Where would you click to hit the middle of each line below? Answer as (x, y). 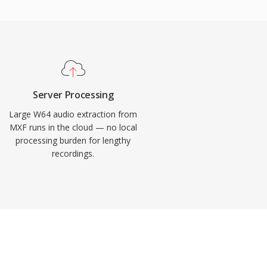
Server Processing (73, 95)
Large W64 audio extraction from (73, 114)
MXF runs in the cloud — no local (73, 127)
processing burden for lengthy (73, 140)
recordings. (73, 153)
